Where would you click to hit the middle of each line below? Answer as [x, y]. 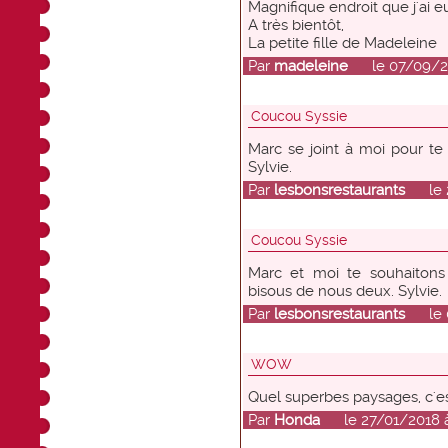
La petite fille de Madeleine [342, 43]
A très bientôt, [295, 25]
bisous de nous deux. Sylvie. [344, 291]
